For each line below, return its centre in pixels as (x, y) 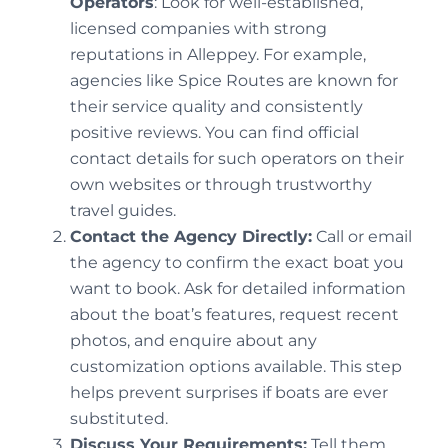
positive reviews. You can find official (214, 133)
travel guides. (123, 211)
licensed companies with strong (198, 29)
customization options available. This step (236, 367)
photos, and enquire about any (193, 341)
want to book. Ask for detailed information (238, 289)
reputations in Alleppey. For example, (218, 55)
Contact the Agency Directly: (191, 237)
